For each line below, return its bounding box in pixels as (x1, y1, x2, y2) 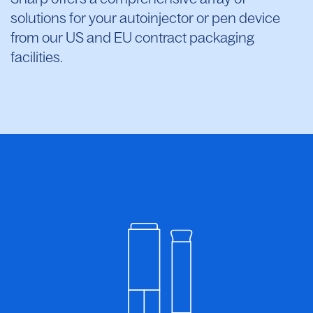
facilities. (10, 48, 63, 66)
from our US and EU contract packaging (10, 29, 254, 46)
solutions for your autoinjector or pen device (10, 9, 280, 27)
